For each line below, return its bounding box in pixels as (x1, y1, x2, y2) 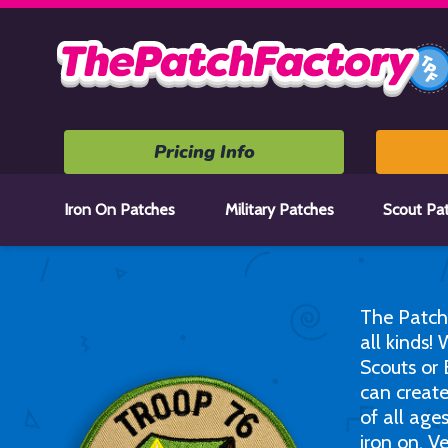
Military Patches (224, 200, 334, 219)
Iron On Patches (64, 200, 175, 219)
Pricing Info (153, 140, 255, 164)
